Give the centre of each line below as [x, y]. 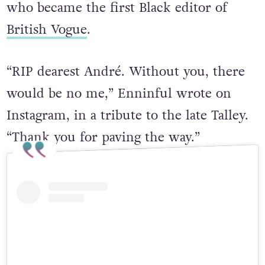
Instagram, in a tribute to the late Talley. [127, 116]
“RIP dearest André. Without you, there [125, 72]
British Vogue [46, 30]
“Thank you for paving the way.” [103, 138]
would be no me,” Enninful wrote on [119, 94]
